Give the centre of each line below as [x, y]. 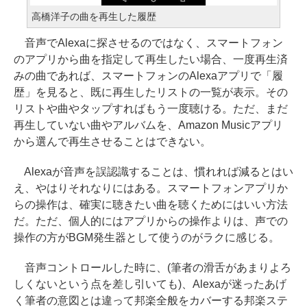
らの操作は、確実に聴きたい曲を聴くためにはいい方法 [151, 205]
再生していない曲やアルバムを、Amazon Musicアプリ [148, 125]
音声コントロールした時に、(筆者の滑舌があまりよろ [152, 268]
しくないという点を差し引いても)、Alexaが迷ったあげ [150, 284]
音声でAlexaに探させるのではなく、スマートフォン [148, 43]
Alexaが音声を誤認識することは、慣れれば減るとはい [153, 172]
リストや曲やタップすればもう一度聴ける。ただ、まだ [151, 109]
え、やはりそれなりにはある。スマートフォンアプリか [151, 188]
